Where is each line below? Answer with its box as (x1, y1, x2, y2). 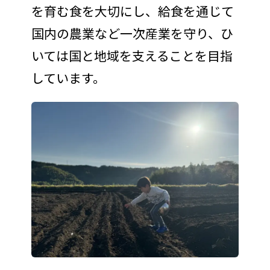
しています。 (31, 69, 105, 87)
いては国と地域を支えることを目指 (31, 46, 233, 65)
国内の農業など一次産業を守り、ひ (31, 24, 233, 43)
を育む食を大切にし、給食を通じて (31, 2, 234, 20)
